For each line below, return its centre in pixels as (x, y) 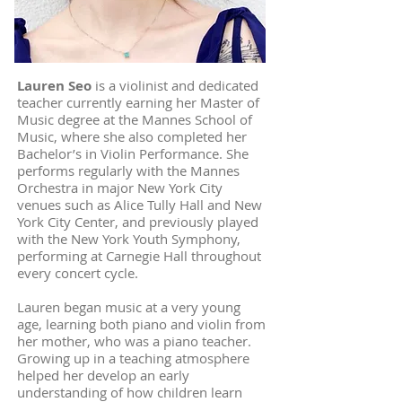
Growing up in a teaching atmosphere (133, 358)
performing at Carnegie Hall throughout (139, 256)
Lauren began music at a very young (129, 307)
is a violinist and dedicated (175, 85)
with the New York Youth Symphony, (129, 239)
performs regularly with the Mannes (128, 170)
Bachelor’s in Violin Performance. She (133, 153)
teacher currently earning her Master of (138, 102)
